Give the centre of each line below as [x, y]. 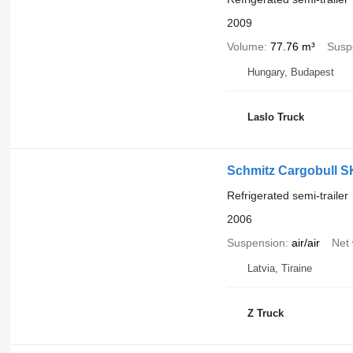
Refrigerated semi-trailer [287, 195]
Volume [245, 46]
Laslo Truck [275, 117]
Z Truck [265, 314]
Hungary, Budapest [290, 72]
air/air [305, 242]
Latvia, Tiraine [279, 268]
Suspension [256, 242]
